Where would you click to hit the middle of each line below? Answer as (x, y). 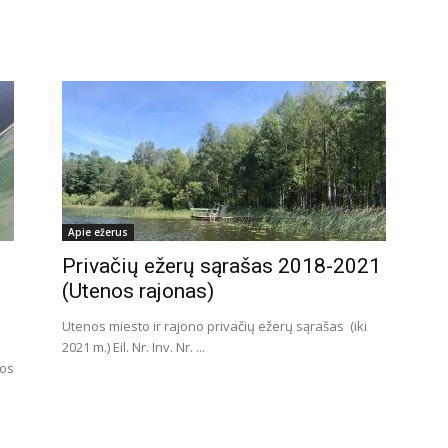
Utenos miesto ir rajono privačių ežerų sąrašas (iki (214, 326)
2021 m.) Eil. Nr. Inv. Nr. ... (133, 347)
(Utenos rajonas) (138, 291)
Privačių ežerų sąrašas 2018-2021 (221, 266)
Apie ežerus (98, 232)
